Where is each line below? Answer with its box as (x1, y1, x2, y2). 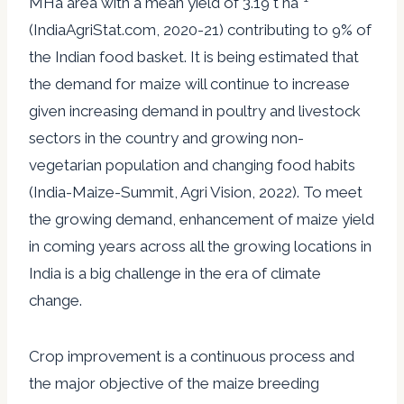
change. (29, 290, 82, 309)
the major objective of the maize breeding (29, 373, 319, 392)
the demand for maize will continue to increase (29, 74, 350, 93)
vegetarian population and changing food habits (29, 155, 355, 174)
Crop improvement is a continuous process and (29, 346, 354, 365)
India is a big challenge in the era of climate (29, 263, 321, 282)
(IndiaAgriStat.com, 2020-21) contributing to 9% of (29, 20, 372, 39)
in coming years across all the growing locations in (29, 236, 372, 255)
